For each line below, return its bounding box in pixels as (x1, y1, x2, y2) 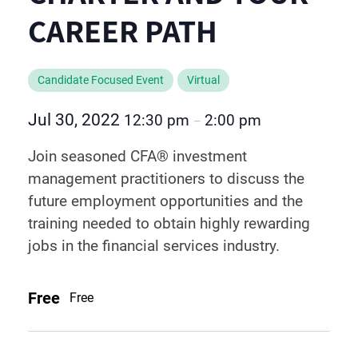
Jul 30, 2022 (28, 110, 124, 129)
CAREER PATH (28, 10, 217, 51)
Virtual (187, 74, 220, 87)
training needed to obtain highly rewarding (28, 214, 310, 233)
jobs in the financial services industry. (28, 237, 280, 255)
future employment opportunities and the (28, 192, 303, 210)
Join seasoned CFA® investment (28, 147, 247, 165)
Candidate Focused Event (38, 74, 164, 87)
